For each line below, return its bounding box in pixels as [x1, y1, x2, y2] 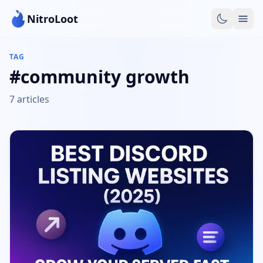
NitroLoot [27, 12, 78, 26]
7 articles [9, 93, 49, 106]
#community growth [9, 65, 190, 89]
